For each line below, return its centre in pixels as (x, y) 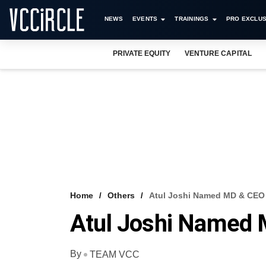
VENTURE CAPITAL (218, 53)
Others (121, 195)
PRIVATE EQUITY (142, 53)
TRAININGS (192, 19)
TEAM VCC (115, 254)
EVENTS (145, 19)
